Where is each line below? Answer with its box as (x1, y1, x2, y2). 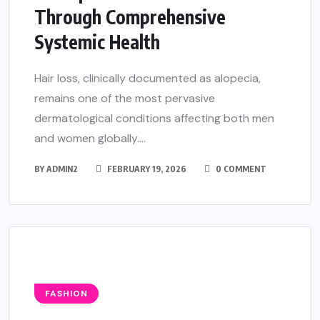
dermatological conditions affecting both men (34, 111, 274, 126)
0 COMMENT (214, 164, 266, 174)
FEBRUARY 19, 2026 (105, 164, 186, 174)
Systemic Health (34, 30, 160, 54)
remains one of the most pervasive (34, 91, 215, 106)
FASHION (45, 288, 88, 299)
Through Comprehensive (34, 5, 226, 29)
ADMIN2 (46, 164, 78, 174)
